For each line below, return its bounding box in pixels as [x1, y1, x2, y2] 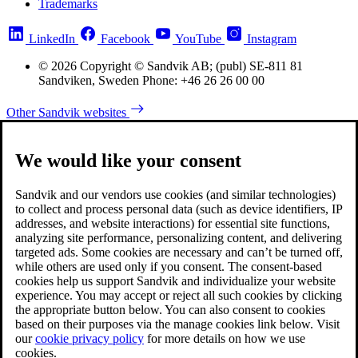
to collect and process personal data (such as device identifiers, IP [15, 202, 342, 217]
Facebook [101, 31, 150, 46]
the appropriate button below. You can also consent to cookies [15, 303, 325, 317]
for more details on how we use [144, 332, 305, 346]
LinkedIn [29, 31, 75, 46]
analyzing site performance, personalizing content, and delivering [15, 231, 342, 245]
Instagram [247, 31, 296, 46]
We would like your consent [15, 150, 241, 172]
